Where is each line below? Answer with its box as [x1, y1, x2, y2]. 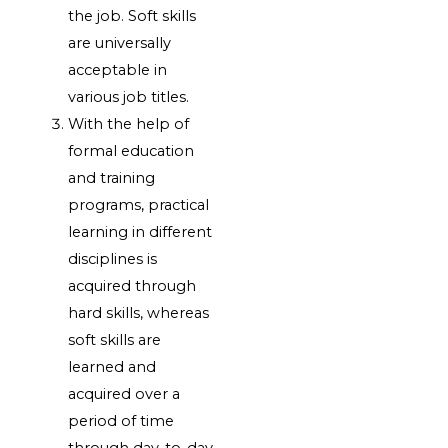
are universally [68, 34, 172, 53]
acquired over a [68, 385, 181, 404]
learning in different [68, 223, 213, 242]
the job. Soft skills [68, 7, 197, 26]
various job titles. [68, 88, 190, 107]
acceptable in [68, 61, 168, 80]
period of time [68, 412, 175, 431]
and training [68, 169, 156, 188]
